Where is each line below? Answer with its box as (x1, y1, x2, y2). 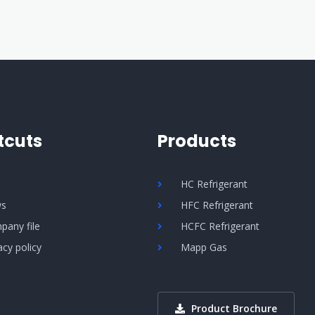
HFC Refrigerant (181, 198, 254, 212)
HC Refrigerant (181, 177, 248, 191)
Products (157, 129, 236, 153)
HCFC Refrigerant (181, 219, 260, 233)
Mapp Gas (181, 240, 228, 255)
